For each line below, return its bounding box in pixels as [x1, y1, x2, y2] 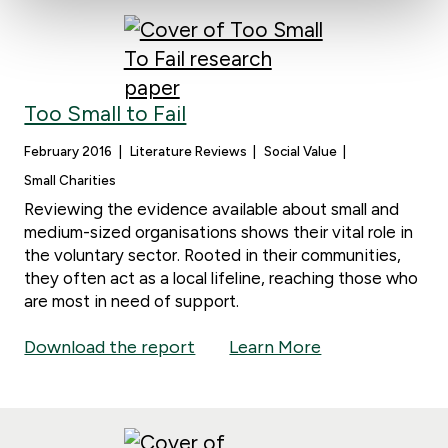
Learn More [229, 335, 322, 358]
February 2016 [24, 142, 113, 159]
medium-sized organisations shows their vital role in [24, 221, 414, 242]
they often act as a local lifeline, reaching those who [24, 267, 419, 288]
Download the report [24, 335, 196, 358]
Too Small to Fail [24, 100, 187, 127]
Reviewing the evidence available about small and [24, 198, 400, 219]
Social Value [263, 142, 337, 159]
